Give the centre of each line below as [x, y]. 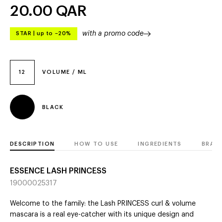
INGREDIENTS [160, 144]
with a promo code [113, 33]
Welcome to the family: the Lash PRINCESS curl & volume [103, 204]
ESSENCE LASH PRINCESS [58, 171]
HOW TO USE [96, 144]
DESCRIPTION [32, 144]
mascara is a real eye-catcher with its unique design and [102, 215]
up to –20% [54, 34]
